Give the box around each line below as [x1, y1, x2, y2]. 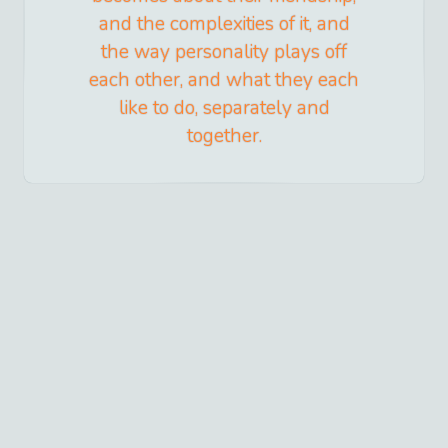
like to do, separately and [118, 95, 330, 122]
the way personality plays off [101, 39, 347, 66]
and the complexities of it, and [98, 11, 350, 38]
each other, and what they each [89, 67, 359, 94]
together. [186, 123, 262, 150]
